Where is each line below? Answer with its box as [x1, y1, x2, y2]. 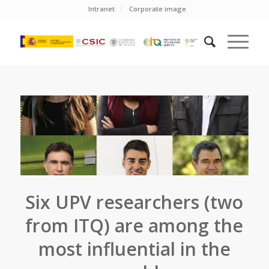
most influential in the [38, 237, 231, 262]
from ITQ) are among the [25, 213, 244, 238]
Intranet [88, 4, 115, 13]
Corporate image [129, 4, 187, 13]
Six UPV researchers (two [25, 190, 244, 215]
